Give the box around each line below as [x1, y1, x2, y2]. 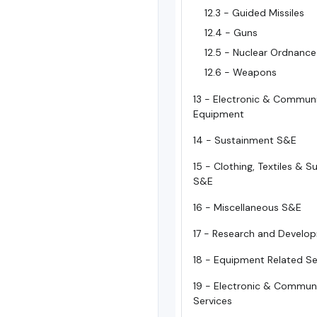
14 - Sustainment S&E [193, 134, 296, 146]
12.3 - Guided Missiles [204, 6, 304, 19]
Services [193, 294, 232, 307]
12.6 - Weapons [204, 66, 277, 79]
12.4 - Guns [204, 26, 258, 39]
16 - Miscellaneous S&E [193, 201, 301, 214]
